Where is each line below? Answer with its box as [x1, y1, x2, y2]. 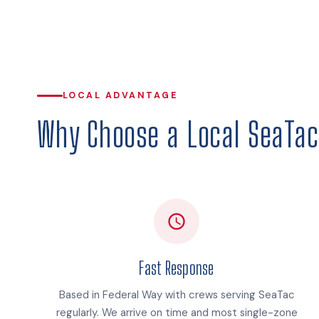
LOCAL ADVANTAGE [63, 90, 178, 102]
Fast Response [139, 258, 214, 279]
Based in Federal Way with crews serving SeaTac [58, 288, 295, 303]
